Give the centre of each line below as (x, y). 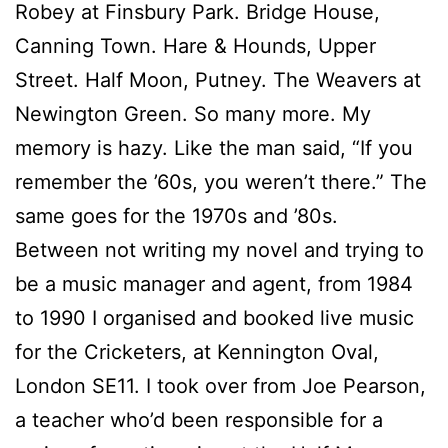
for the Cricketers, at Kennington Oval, (197, 351)
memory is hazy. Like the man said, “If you (214, 147)
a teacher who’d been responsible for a (199, 419)
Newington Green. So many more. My (193, 113)
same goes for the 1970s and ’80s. (176, 215)
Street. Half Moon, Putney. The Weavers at (218, 79)
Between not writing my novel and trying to (219, 249)
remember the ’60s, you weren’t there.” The (221, 181)
